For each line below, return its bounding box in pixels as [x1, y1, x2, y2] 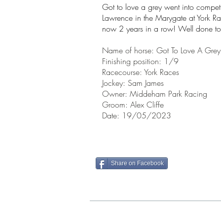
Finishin [102, 56, 126, 67]
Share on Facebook [111, 160, 164, 167]
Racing [184, 88, 207, 99]
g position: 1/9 [126, 56, 179, 67]
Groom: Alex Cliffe [102, 99, 164, 110]
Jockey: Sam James [102, 77, 164, 88]
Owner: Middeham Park [102, 88, 184, 99]
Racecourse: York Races [102, 67, 179, 77]
